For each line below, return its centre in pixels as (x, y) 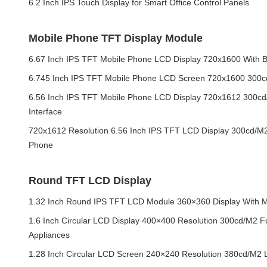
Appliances (49, 235)
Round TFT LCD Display (90, 181)
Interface (45, 111)
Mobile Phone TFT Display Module (116, 38)
